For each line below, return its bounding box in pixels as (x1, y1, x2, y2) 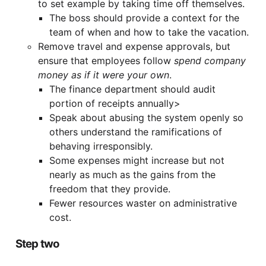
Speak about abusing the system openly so (49, 112, 244, 124)
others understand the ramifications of (49, 126, 223, 138)
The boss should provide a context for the (49, 12, 240, 24)
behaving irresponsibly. (49, 140, 153, 153)
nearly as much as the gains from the (49, 169, 216, 181)
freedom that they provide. (49, 183, 171, 195)
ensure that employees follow (37, 55, 174, 67)
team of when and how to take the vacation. (49, 26, 249, 39)
